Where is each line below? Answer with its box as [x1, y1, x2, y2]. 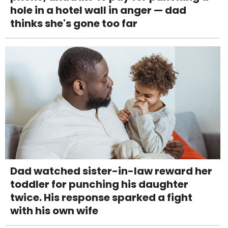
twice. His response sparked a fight [10, 190, 192, 205]
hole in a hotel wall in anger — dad [10, 3, 186, 17]
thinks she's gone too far [10, 16, 137, 31]
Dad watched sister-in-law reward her [10, 163, 212, 178]
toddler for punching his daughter [10, 177, 188, 191]
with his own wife [10, 203, 98, 218]
